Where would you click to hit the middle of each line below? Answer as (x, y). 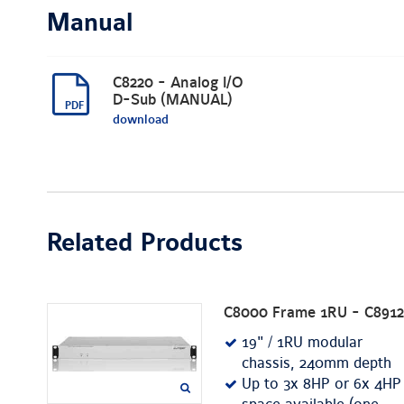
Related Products (145, 244)
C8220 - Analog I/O (178, 83)
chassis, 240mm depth (317, 364)
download (141, 120)
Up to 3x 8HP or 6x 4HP (321, 385)
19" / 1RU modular (302, 343)
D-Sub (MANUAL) (173, 101)
